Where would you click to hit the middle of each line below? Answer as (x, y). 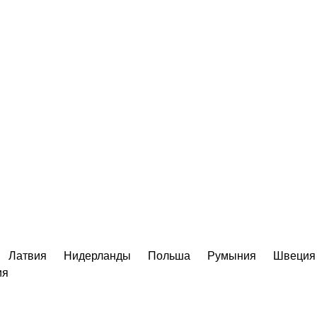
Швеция (294, 255)
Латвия (28, 255)
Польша (169, 255)
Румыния (232, 255)
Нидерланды (97, 255)
